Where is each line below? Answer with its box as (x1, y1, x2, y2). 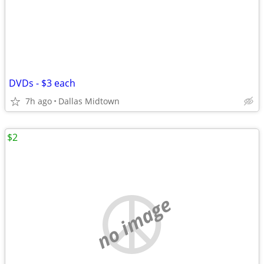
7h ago (25, 95, 52, 107)
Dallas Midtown (58, 95, 120, 107)
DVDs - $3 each (9, 77, 75, 90)
